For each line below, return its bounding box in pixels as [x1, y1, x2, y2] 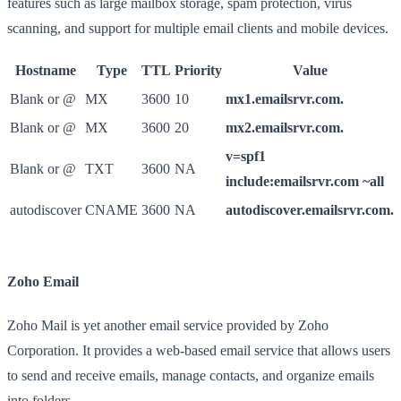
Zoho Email [7, 274, 79, 290]
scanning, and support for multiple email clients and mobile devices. [7, 20, 388, 36]
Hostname [15, 62, 76, 78]
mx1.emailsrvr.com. [226, 90, 344, 107]
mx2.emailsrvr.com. [226, 119, 344, 135]
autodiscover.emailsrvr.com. [226, 201, 394, 218]
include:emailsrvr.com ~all [226, 173, 384, 189]
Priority [175, 62, 222, 78]
